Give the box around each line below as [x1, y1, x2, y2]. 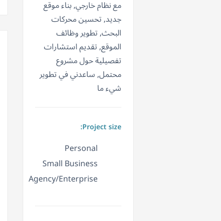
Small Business [42, 155, 98, 173]
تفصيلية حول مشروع [56, 52, 121, 70]
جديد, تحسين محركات [51, 11, 121, 28]
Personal [65, 140, 98, 157]
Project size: [82, 120, 121, 135]
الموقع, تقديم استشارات [44, 38, 121, 56]
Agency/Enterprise [29, 171, 98, 188]
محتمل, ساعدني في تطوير [39, 66, 121, 83]
